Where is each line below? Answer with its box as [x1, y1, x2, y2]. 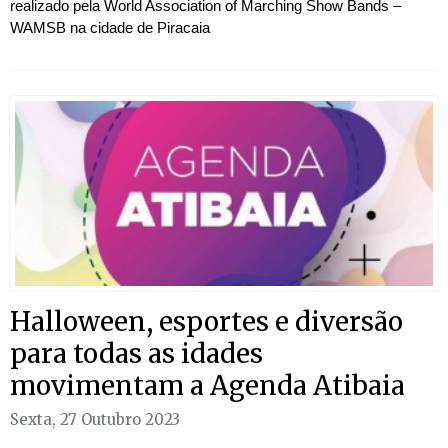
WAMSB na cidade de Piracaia [10, 18, 210, 36]
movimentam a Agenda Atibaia [10, 368, 405, 402]
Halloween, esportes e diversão [10, 304, 403, 338]
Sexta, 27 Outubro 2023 [10, 410, 180, 430]
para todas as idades [10, 336, 263, 370]
